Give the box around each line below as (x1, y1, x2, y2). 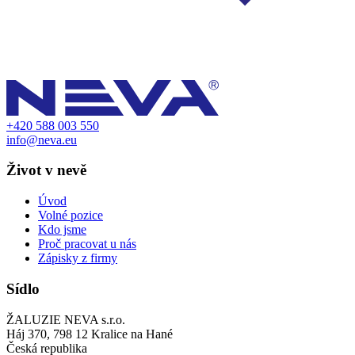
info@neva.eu (6, 132, 77, 147)
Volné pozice (38, 208, 103, 223)
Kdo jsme (38, 223, 86, 237)
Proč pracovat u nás (38, 237, 136, 251)
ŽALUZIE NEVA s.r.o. (6, 312, 125, 326)
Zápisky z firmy (38, 251, 117, 265)
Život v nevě (6, 162, 86, 179)
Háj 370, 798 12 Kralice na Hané (6, 326, 173, 341)
